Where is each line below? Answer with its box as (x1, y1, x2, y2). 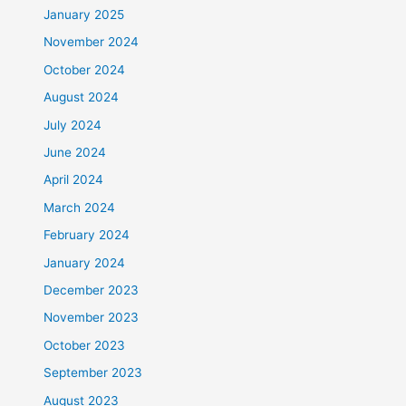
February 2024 (43, 227, 130, 243)
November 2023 (43, 310, 140, 325)
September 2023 (43, 365, 143, 381)
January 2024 (43, 255, 126, 270)
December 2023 (43, 282, 140, 297)
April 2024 (43, 172, 104, 188)
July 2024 (43, 117, 102, 132)
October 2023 (43, 337, 126, 353)
